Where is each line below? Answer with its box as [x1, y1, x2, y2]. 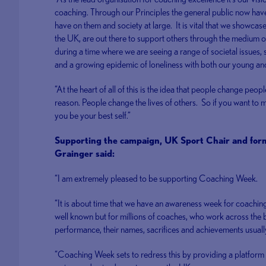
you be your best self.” [55, 110, 131, 121]
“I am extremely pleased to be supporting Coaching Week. [55, 173, 260, 184]
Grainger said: [55, 148, 115, 159]
